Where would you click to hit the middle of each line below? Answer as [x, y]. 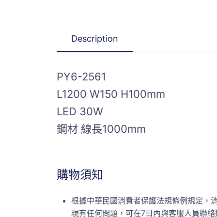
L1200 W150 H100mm [111, 94]
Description [95, 39]
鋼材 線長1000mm [101, 129]
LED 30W [80, 112]
